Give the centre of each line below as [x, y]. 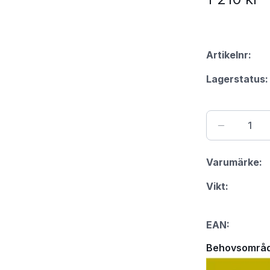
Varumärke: [234, 162]
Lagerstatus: [237, 79]
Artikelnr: [228, 55]
